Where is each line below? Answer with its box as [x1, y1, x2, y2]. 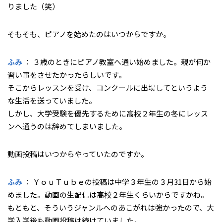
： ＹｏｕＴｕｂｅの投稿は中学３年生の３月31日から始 [22, 176, 212, 187]
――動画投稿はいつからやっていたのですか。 [7, 148, 148, 159]
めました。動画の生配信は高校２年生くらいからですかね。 [7, 189, 208, 200]
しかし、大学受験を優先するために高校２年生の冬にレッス [7, 108, 208, 118]
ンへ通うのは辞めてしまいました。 [7, 120, 126, 131]
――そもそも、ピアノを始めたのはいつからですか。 [7, 28, 170, 39]
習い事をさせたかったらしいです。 [7, 69, 126, 80]
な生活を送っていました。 [7, 95, 96, 106]
